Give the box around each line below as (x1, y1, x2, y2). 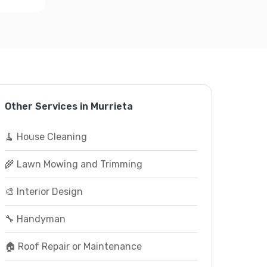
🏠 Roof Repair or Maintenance (4, 241, 142, 252)
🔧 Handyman (4, 213, 66, 225)
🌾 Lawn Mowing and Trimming (4, 159, 142, 170)
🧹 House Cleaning (4, 131, 87, 142)
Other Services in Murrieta (4, 101, 133, 112)
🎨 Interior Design (4, 186, 83, 197)
